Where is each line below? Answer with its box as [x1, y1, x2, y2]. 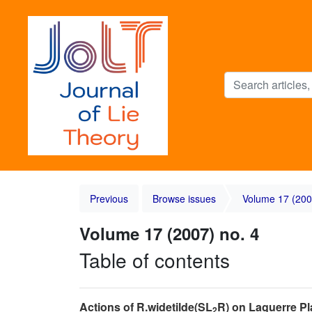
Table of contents [79, 246, 230, 274]
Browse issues [153, 192, 216, 205]
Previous [90, 192, 128, 205]
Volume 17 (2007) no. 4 [79, 221, 259, 245]
